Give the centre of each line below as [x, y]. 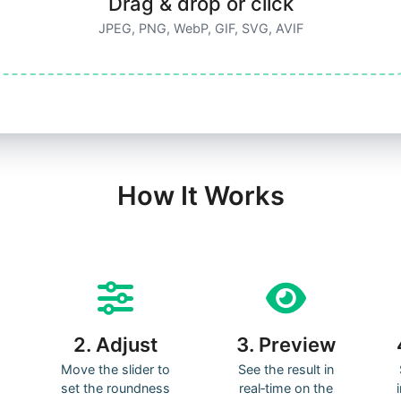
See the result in [286, 369]
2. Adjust [115, 345]
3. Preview [286, 345]
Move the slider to [115, 369]
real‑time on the [286, 388]
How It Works [200, 196]
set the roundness [115, 388]
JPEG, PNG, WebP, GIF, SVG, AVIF [200, 28]
